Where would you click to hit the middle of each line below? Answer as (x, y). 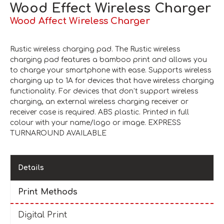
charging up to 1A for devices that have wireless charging (112, 81)
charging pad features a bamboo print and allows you (108, 60)
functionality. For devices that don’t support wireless (104, 91)
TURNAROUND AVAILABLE (58, 133)
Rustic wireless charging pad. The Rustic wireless (95, 49)
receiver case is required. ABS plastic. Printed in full (99, 112)
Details (31, 168)
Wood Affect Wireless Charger (80, 21)
